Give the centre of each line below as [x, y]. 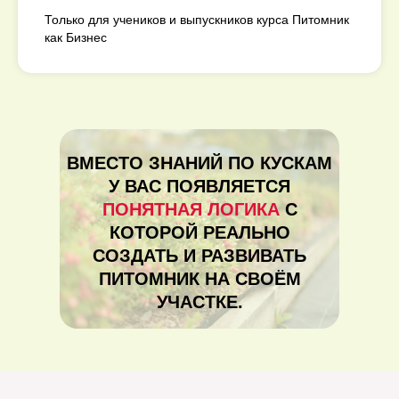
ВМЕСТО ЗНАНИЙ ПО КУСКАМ [199, 163]
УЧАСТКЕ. [199, 302]
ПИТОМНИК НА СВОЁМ [199, 279]
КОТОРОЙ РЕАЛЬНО [199, 232]
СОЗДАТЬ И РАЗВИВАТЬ [199, 256]
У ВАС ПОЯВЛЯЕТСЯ [199, 186]
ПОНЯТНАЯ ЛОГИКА [193, 209]
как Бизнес [76, 37]
